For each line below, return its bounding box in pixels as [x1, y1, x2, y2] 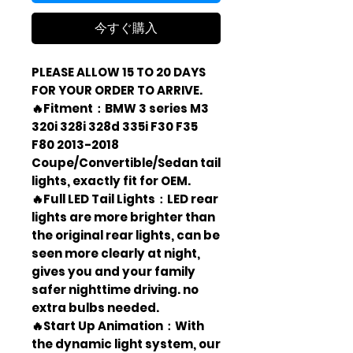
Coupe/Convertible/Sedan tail [32, 154, 221, 171]
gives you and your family [32, 262, 195, 280]
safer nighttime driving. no [32, 281, 199, 298]
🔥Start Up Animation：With [32, 317, 204, 334]
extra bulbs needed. [32, 299, 159, 316]
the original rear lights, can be [32, 226, 220, 243]
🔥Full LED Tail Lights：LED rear [32, 190, 218, 207]
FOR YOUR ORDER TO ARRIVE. [32, 81, 203, 98]
